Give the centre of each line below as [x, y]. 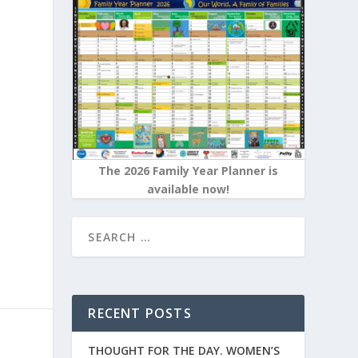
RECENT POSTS [140, 314]
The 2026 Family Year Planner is [189, 171]
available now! [189, 189]
